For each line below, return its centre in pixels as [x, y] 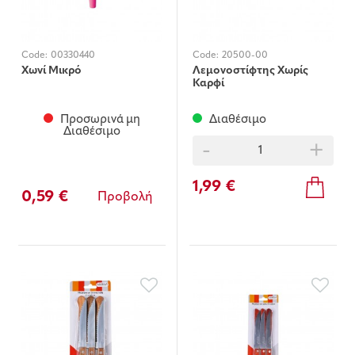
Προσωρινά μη [99, 120]
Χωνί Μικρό [52, 71]
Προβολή [125, 198]
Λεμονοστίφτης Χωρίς [250, 71]
